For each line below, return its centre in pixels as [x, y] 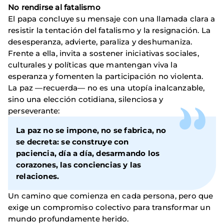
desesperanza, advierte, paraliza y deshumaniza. [100, 42]
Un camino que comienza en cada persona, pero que [111, 196]
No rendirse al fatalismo [54, 7]
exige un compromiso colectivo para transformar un [109, 207]
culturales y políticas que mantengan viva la [93, 65]
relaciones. [38, 176]
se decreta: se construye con [72, 142]
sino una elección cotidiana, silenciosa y [86, 99]
